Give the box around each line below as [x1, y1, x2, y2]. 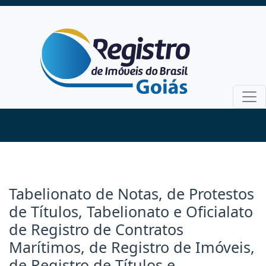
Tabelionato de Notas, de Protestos [9, 183, 254, 204]
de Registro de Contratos [9, 218, 183, 239]
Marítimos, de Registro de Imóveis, [9, 236, 255, 257]
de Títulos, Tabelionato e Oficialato [9, 201, 253, 221]
